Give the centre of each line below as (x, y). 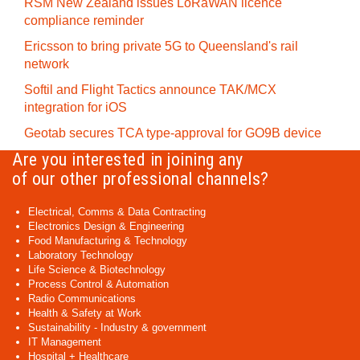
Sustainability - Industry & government (117, 327)
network (47, 64)
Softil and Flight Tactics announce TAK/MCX (150, 90)
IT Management (65, 342)
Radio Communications (82, 299)
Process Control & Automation (98, 284)
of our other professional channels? (141, 179)
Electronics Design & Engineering (106, 226)
